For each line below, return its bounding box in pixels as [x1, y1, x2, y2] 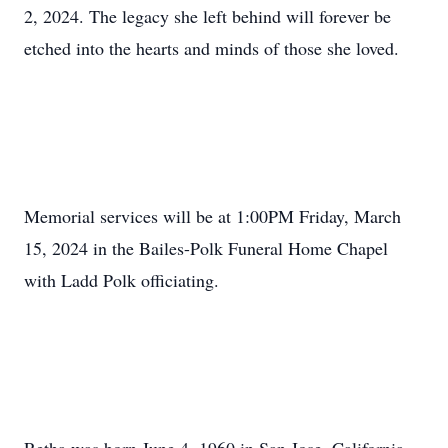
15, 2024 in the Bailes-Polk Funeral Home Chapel [24, 236, 388, 260]
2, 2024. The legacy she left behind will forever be [24, 4, 391, 28]
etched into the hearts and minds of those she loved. [24, 36, 399, 60]
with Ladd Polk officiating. [24, 268, 219, 292]
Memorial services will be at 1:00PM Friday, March [24, 204, 401, 228]
